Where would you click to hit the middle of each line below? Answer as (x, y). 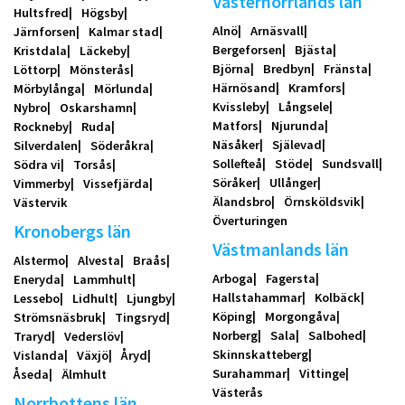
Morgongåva (300, 317)
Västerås (237, 393)
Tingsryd (141, 318)
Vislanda (39, 356)
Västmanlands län (280, 250)
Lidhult (93, 299)
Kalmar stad (124, 32)
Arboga (232, 279)
